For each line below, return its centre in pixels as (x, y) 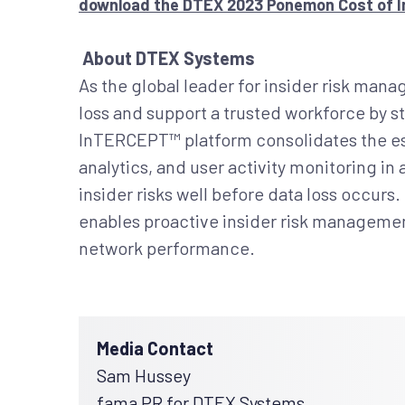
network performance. (167, 248)
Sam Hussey (144, 375)
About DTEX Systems (169, 58)
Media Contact (155, 348)
